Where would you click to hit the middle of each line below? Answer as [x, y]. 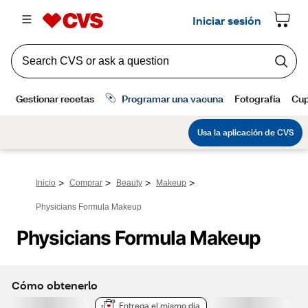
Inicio [46, 183]
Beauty [129, 183]
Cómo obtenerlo [55, 285]
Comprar [86, 183]
